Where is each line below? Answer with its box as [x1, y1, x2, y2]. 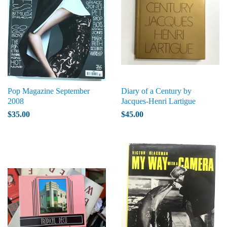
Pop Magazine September [8, 87, 90, 95]
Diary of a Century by [121, 87, 192, 95]
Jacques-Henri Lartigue [121, 97, 196, 105]
